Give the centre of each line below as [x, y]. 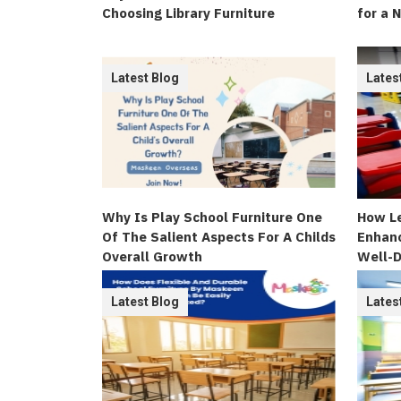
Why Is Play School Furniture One [212, 217]
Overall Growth [152, 256]
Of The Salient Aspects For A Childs [219, 237]
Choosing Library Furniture [188, 13]
